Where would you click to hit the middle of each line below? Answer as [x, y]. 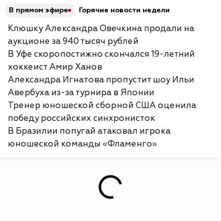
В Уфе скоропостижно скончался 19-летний [101, 54]
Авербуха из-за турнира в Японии [81, 93]
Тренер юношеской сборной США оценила [102, 106]
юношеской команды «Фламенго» [82, 144]
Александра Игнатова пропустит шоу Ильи [101, 80]
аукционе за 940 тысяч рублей [73, 41]
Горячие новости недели [124, 10]
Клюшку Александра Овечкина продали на [101, 29]
